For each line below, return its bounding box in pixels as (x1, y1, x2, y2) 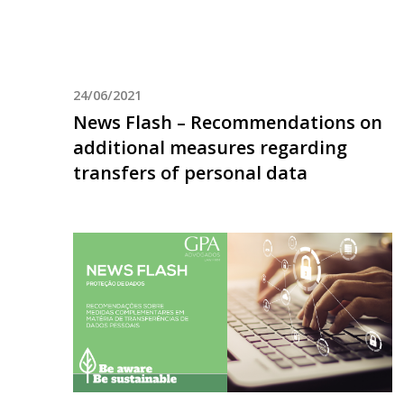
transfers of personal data (72, 160, 308, 185)
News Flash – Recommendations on (72, 109, 382, 134)
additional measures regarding (72, 134, 347, 160)
